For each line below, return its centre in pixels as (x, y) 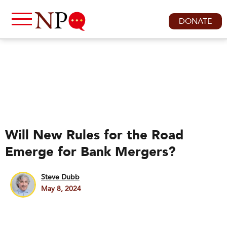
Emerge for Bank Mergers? (90, 152)
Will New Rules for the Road (94, 135)
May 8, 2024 (61, 189)
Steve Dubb (60, 177)
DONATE (195, 21)
